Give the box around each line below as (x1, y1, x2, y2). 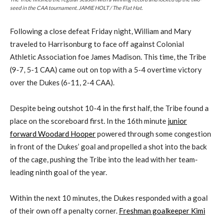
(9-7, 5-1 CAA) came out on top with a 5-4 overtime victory (10, 65, 202, 74)
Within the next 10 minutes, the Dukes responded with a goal (10, 193, 208, 203)
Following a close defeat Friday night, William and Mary (10, 27, 191, 36)
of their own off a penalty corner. (10, 206, 119, 216)
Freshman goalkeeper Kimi (119, 206, 205, 216)
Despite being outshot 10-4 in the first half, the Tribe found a (10, 104, 209, 113)
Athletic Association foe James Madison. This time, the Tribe (10, 52, 206, 62)
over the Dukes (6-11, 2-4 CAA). (10, 78, 114, 87)
